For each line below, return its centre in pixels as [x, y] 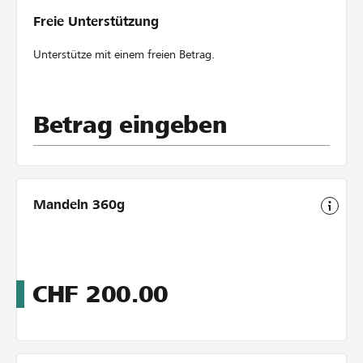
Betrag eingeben [130, 125]
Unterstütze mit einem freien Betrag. [126, 54]
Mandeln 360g [79, 205]
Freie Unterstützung [96, 21]
